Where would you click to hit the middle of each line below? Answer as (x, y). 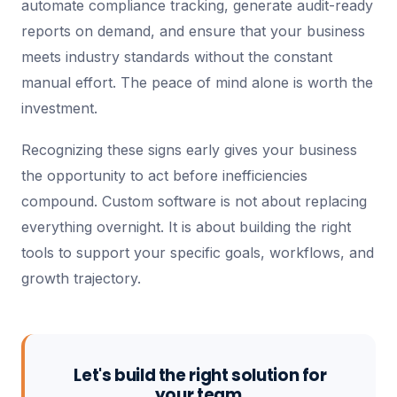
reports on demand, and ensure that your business (193, 31)
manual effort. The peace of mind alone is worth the (197, 82)
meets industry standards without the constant (177, 57)
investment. (59, 108)
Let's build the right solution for (200, 375)
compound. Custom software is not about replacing (194, 201)
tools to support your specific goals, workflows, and (198, 253)
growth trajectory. (81, 278)
